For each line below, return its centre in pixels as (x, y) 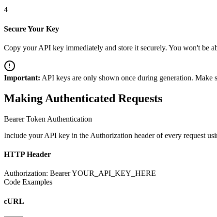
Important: (22, 77)
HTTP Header (27, 155)
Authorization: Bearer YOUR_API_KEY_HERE (80, 173)
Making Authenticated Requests (83, 98)
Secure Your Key (31, 29)
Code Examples (28, 182)
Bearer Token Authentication (48, 119)
